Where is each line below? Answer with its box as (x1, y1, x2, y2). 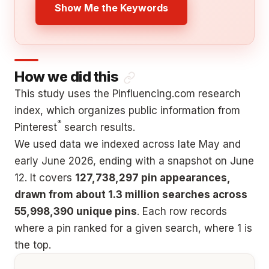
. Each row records (137, 205, 227, 218)
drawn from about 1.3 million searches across (14, 189, 247, 201)
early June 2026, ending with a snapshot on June (14, 155, 254, 168)
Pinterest (14, 121, 57, 134)
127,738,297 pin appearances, (75, 172, 230, 184)
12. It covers (14, 172, 75, 184)
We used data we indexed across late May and (14, 138, 241, 151)
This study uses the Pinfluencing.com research (14, 88, 241, 100)
